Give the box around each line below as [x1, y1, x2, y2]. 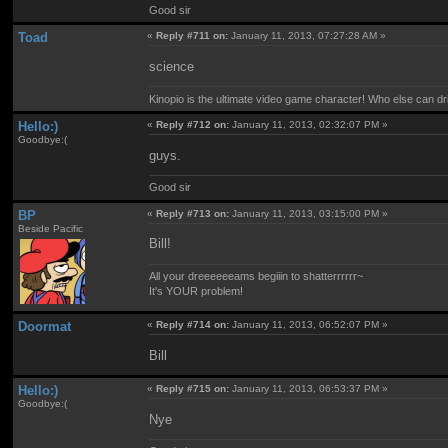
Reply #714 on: [156, 319, 230, 331]
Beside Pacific [17, 222, 83, 234]
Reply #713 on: [156, 207, 230, 219]
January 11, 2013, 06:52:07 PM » [229, 319, 389, 331]
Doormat [17, 319, 71, 335]
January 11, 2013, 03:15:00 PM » [229, 207, 389, 219]
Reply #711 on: [156, 30, 229, 42]
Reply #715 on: [156, 382, 230, 394]
